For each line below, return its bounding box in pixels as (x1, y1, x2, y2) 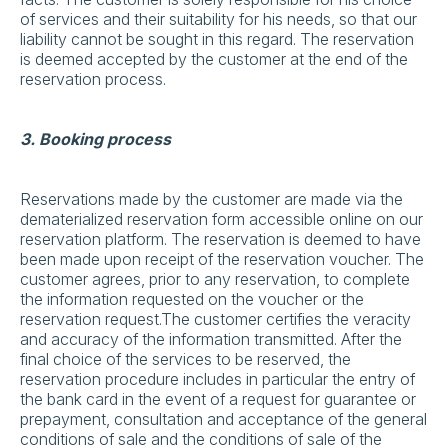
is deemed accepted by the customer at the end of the (20, 49, 408, 69)
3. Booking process (20, 129, 171, 149)
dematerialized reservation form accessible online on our (20, 209, 423, 229)
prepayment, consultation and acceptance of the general (20, 409, 427, 429)
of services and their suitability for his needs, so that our (20, 9, 417, 29)
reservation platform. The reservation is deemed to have (20, 229, 421, 249)
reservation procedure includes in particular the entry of (20, 369, 415, 389)
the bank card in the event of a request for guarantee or (20, 389, 416, 409)
